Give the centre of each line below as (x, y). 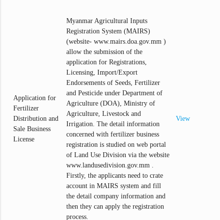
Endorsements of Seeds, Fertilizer (113, 83)
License (24, 139)
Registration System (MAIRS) (109, 31)
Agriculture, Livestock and (104, 114)
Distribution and (36, 119)
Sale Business (32, 129)
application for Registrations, (107, 62)
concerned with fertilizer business (113, 135)
